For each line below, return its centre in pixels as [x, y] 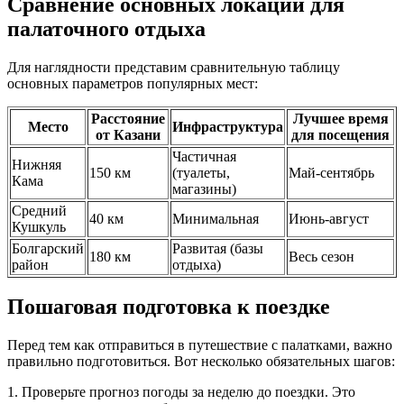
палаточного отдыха [106, 28]
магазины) [204, 188]
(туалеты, [201, 172]
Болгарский [48, 248]
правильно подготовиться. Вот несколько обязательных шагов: [201, 362]
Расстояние [128, 118]
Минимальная [216, 218]
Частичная [204, 156]
